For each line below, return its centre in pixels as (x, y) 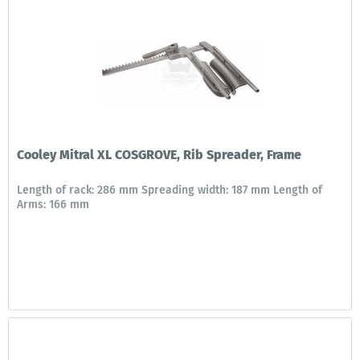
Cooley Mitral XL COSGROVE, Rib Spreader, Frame (160, 155)
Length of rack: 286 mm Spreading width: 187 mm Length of (170, 190)
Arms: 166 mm (53, 205)
